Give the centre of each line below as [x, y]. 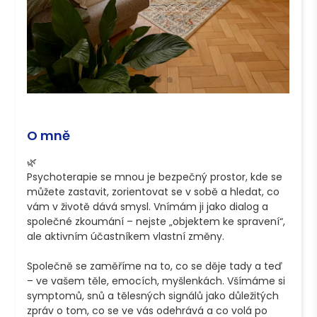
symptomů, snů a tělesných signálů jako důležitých [153, 295]
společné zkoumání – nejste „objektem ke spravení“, [156, 221]
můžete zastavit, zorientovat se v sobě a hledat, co [154, 191]
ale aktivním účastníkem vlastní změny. [126, 236]
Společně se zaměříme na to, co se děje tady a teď [155, 266]
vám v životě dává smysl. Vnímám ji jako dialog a [148, 206]
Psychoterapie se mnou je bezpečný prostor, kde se [155, 177]
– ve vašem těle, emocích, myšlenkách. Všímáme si [156, 281]
